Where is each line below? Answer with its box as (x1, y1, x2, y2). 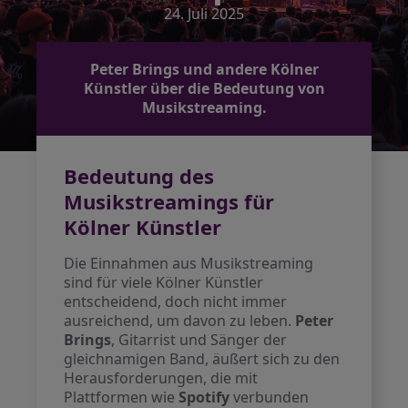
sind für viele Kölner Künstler (64, 272, 264, 292)
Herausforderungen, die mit (64, 368, 259, 388)
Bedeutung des (64, 162, 215, 189)
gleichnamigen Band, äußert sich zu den (64, 349, 341, 369)
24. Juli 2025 (164, 4, 244, 24)
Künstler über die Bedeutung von (83, 78, 325, 98)
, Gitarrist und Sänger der (111, 330, 288, 350)
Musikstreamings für (64, 188, 275, 215)
